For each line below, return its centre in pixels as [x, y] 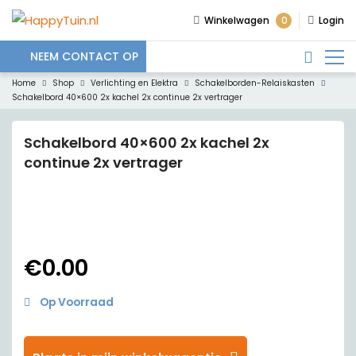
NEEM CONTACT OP [84, 56]
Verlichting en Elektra [134, 83]
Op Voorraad [77, 302]
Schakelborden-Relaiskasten [255, 83]
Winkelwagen [237, 20]
